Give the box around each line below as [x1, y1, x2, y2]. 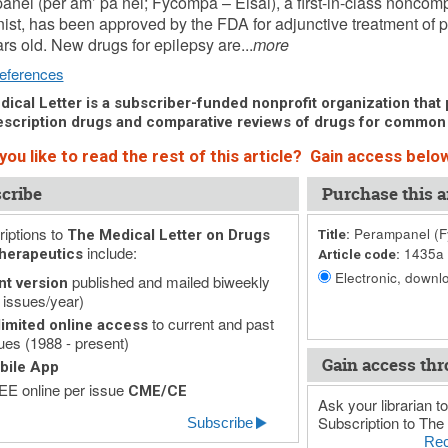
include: [82, 242, 137, 263]
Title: [317, 226, 350, 242]
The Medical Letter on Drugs [66, 226, 270, 244]
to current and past [147, 313, 274, 334]
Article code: [317, 246, 400, 262]
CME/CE [127, 382, 187, 400]
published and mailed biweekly [67, 271, 270, 292]
